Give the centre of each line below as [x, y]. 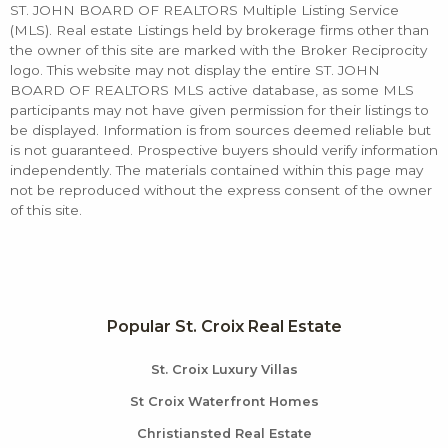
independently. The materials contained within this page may [216, 170]
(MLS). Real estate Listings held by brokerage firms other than [219, 30]
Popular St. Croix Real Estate [224, 327]
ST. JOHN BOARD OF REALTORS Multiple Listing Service [204, 10]
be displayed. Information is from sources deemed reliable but [220, 130]
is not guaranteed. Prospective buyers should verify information [224, 150]
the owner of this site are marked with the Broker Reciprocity [218, 50]
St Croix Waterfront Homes [224, 402]
